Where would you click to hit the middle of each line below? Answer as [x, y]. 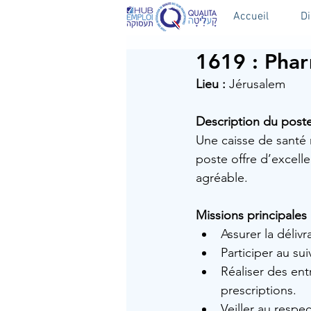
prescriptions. [259, 290]
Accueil [251, 17]
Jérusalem [255, 84]
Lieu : [211, 84]
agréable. [222, 178]
